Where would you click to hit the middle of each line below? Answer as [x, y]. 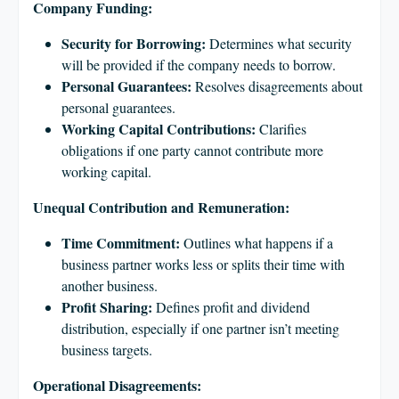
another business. [110, 285]
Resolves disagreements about [277, 86]
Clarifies [281, 129]
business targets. [107, 350]
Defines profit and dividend [231, 307]
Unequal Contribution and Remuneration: [161, 207]
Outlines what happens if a [256, 243]
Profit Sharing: [107, 307]
